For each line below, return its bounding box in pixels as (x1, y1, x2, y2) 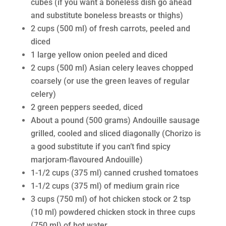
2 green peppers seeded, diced (30, 102, 143, 112)
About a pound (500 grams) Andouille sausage (30, 116, 200, 125)
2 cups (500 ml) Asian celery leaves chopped (30, 63, 193, 73)
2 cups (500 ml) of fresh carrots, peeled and (30, 24, 190, 33)
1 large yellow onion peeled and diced (30, 50, 167, 60)
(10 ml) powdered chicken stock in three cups (30, 207, 195, 217)
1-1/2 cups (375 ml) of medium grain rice (30, 181, 180, 191)
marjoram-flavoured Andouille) (30, 155, 143, 164)
